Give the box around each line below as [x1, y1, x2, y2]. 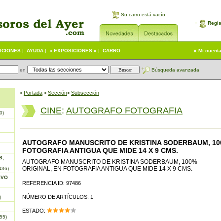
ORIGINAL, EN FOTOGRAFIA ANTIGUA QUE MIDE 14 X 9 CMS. [22, 165, 192, 172]
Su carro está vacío [119, 11, 165, 17]
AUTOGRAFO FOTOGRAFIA [66, 106, 183, 115]
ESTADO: [22, 208, 47, 214]
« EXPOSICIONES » [49, 48, 97, 53]
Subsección [71, 90, 99, 96]
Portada [24, 90, 42, 96]
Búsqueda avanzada [151, 67, 199, 73]
